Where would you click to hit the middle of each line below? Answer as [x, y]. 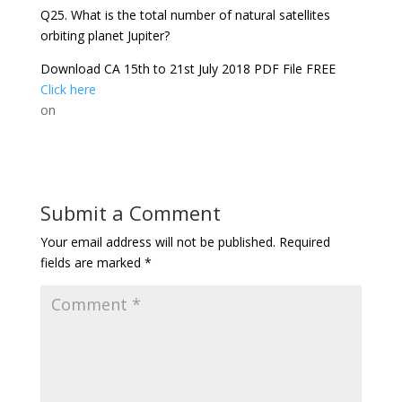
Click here [68, 90]
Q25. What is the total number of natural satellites [185, 15]
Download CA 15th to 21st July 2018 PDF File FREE [188, 69]
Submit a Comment [130, 213]
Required [304, 242]
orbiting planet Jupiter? [105, 36]
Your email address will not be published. [157, 242]
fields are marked [92, 263]
